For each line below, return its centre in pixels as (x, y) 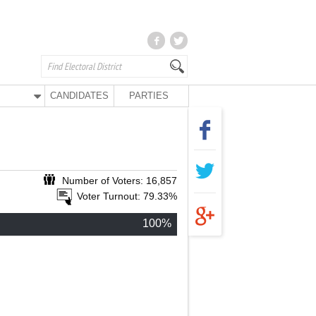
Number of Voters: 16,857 (120, 181)
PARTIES (148, 96)
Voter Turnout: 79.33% (127, 196)
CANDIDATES (80, 96)
